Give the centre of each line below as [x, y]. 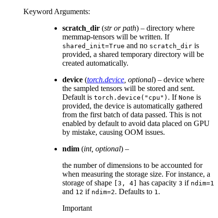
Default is [78, 97]
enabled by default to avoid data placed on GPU [136, 124]
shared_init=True [93, 46]
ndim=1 [202, 183]
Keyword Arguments [56, 12]
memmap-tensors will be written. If [116, 37]
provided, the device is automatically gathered [132, 106]
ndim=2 [103, 192]
